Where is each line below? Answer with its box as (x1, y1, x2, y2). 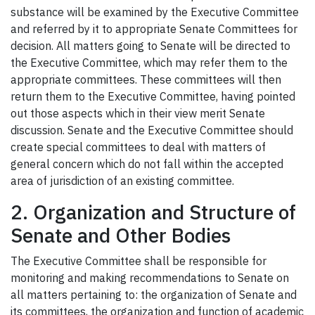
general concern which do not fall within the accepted (11, 157, 283, 172)
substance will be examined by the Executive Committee (11, 5, 299, 20)
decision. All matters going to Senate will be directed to (11, 39, 290, 53)
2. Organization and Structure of (11, 199, 296, 226)
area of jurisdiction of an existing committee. (11, 174, 234, 188)
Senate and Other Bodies (11, 222, 231, 249)
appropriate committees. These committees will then (11, 72, 281, 87)
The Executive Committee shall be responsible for (11, 254, 266, 269)
